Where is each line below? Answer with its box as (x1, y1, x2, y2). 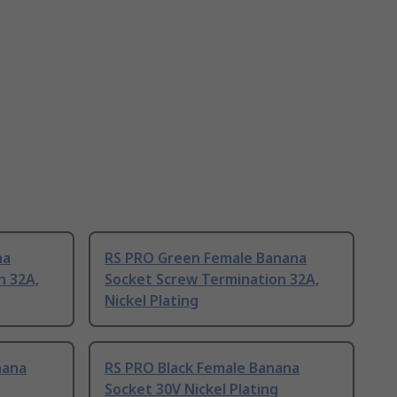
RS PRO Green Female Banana (105, 248, 307, 269)
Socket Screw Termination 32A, (105, 269, 319, 290)
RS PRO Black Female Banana (105, 358, 300, 378)
